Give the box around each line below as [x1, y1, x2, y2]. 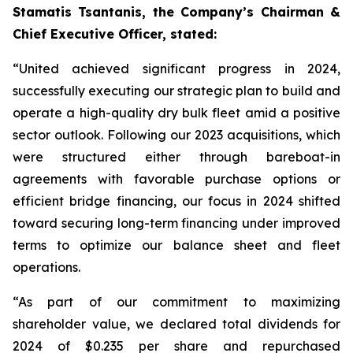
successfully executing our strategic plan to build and [13, 83, 340, 99]
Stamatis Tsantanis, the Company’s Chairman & [13, 4, 340, 20]
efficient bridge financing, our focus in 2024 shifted [13, 193, 340, 210]
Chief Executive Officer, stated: [13, 26, 217, 43]
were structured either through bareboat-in [13, 149, 340, 165]
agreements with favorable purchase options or [13, 171, 340, 188]
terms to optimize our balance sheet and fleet [13, 237, 340, 254]
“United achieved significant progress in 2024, [13, 61, 340, 77]
